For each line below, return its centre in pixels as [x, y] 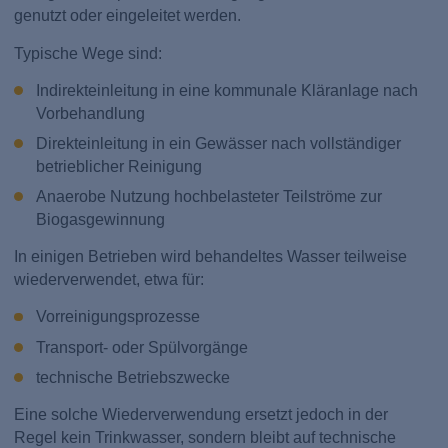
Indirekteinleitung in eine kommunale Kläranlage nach [226, 90]
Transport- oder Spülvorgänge [141, 347]
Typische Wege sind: [88, 53]
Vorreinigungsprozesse [117, 317]
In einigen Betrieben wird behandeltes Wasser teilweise [211, 257]
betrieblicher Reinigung [118, 166]
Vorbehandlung [90, 113]
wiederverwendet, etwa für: [109, 280]
